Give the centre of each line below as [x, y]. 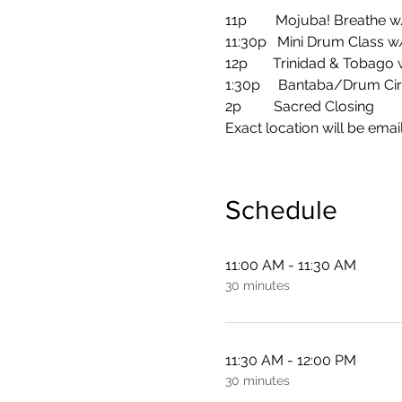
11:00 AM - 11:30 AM [290, 265]
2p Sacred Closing [299, 106]
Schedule [281, 210]
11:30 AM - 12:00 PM [290, 360]
